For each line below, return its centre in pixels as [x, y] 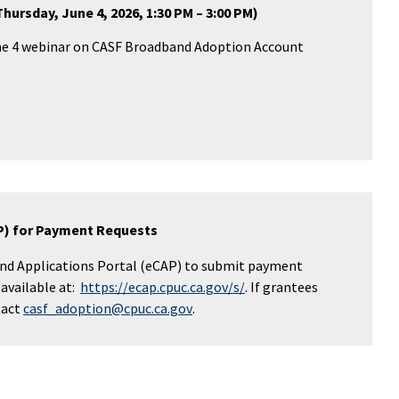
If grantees [284, 287]
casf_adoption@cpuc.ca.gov [108, 308]
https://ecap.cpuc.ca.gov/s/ [163, 287]
